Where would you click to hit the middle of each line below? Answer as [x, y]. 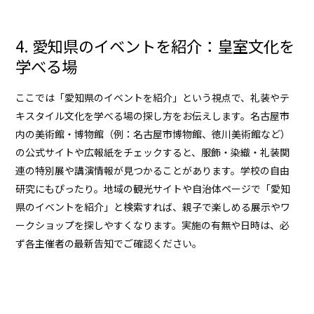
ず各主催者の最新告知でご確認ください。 [109, 243]
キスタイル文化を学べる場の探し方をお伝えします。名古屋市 [153, 116]
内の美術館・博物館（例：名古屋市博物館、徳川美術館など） [153, 134]
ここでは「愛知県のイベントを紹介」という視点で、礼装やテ [153, 97]
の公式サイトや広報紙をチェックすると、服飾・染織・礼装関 [153, 152]
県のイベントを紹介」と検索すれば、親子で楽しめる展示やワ [153, 207]
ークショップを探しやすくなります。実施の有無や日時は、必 [153, 225]
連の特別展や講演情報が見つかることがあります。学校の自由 [153, 170]
